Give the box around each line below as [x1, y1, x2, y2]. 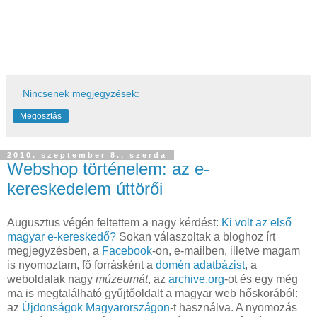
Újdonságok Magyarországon [22, 301, 170, 313]
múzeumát [96, 272, 148, 285]
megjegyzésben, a [7, 244, 102, 257]
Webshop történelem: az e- [7, 158, 209, 178]
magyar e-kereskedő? [7, 230, 116, 243]
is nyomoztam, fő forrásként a [7, 258, 156, 271]
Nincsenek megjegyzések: [23, 87, 140, 99]
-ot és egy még [224, 272, 298, 285]
